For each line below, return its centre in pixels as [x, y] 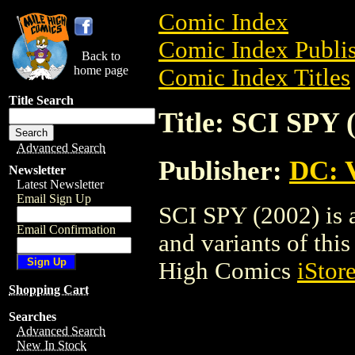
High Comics [228, 271]
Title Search [41, 100]
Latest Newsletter [60, 184]
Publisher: [224, 170]
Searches [32, 317]
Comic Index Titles [254, 78]
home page [101, 70]
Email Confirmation [66, 229]
